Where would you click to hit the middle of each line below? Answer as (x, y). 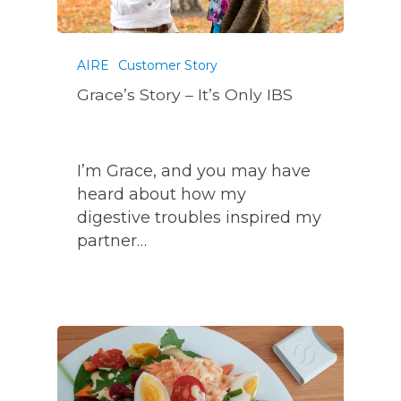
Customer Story (168, 65)
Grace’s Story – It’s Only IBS (185, 94)
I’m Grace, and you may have (194, 171)
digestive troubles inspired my (200, 217)
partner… (112, 240)
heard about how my (162, 194)
